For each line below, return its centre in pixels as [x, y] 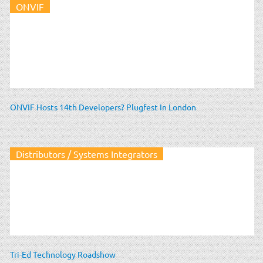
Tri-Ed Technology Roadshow [63, 254]
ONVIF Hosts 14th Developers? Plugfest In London [103, 107]
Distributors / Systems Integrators [87, 154]
